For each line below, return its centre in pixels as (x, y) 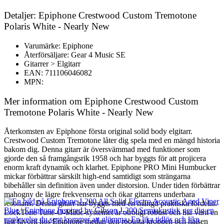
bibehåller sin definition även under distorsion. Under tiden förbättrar (112, 185)
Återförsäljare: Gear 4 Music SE (75, 55)
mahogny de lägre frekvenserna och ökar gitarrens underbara (99, 194)
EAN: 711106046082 (58, 73)
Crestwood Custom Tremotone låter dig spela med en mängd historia (112, 140)
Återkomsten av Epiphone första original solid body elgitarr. (98, 131)
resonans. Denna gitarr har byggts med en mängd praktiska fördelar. (110, 203)
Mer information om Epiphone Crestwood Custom (101, 101)
